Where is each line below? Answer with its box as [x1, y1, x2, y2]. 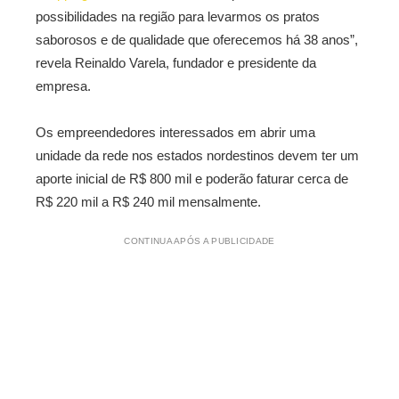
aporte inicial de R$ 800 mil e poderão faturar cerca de [36, 171, 348, 186]
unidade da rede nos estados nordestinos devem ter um [36, 148, 359, 163]
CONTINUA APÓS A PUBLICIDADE [124, 236, 275, 246]
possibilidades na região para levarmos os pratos [36, 9, 320, 24]
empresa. [36, 78, 91, 94]
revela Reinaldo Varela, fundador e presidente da [36, 55, 316, 70]
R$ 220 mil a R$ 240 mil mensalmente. [36, 194, 261, 209]
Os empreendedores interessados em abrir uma [36, 125, 315, 140]
